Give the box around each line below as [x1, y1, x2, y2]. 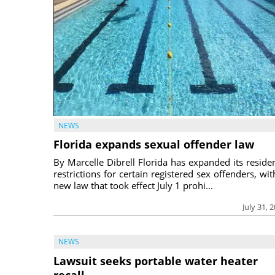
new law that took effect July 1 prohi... [53, 179, 213, 192]
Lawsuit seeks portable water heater [53, 253, 258, 268]
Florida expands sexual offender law [53, 137, 254, 152]
